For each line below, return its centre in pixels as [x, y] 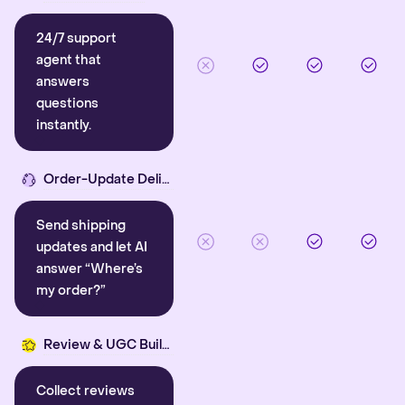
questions [67, 104]
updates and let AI [92, 247]
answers [63, 82]
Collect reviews [85, 391]
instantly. [64, 125]
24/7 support [76, 38]
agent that [69, 60]
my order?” [71, 291]
